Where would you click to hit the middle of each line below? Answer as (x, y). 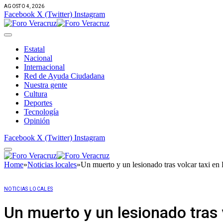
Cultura (36, 94)
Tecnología (41, 111)
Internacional (44, 67)
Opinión (37, 120)
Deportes (38, 103)
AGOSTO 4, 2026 (24, 6)
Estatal (34, 49)
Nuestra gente (46, 85)
